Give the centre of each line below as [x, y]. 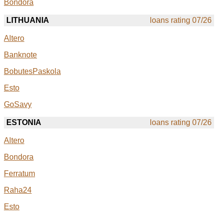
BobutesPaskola [32, 72]
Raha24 [18, 190]
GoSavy [18, 105]
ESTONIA [24, 123]
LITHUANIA [28, 20]
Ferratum [19, 174]
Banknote [20, 55]
